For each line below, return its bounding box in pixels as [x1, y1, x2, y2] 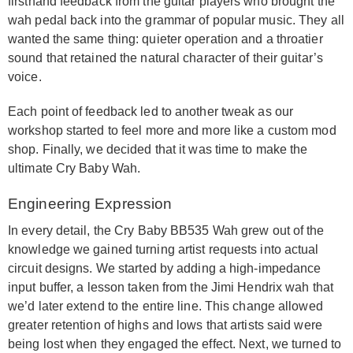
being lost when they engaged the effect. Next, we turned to [8, 337, 341, 351]
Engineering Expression [8, 195, 173, 213]
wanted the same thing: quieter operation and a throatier [8, 32, 323, 46]
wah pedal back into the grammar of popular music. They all [8, 13, 344, 28]
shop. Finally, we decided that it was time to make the [8, 143, 308, 157]
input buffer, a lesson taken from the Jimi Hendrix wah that [8, 281, 333, 295]
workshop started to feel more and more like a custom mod [8, 124, 336, 138]
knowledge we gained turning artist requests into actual [8, 243, 319, 257]
